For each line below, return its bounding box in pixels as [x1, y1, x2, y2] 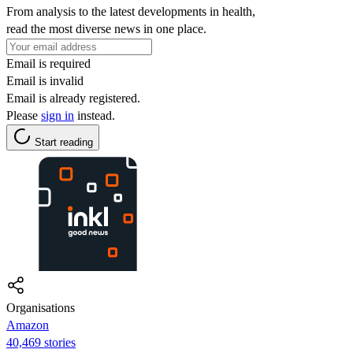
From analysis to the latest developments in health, [6, 4, 255, 18]
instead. [74, 108, 115, 122]
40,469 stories [6, 335, 76, 349]
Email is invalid [6, 73, 84, 87]
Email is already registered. [6, 91, 140, 105]
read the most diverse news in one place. [6, 21, 206, 35]
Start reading [35, 136, 93, 148]
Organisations [6, 300, 75, 314]
